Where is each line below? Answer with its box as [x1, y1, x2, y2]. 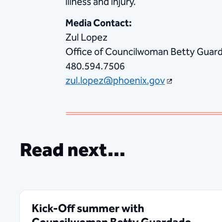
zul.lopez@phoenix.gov [65, 72, 165, 89]
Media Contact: [65, 15, 132, 31]
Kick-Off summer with [32, 199, 145, 218]
